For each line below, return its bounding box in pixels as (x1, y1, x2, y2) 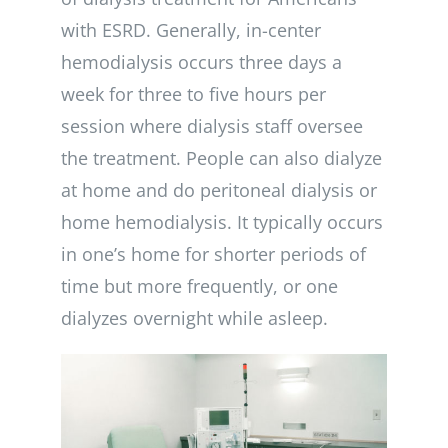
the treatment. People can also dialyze (61, 145, 382, 170)
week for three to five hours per (61, 81, 326, 106)
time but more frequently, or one (61, 273, 338, 298)
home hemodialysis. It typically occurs (61, 209, 383, 234)
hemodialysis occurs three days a (61, 49, 342, 74)
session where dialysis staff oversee (61, 113, 363, 138)
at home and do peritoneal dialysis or (61, 177, 377, 202)
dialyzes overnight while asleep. (61, 305, 328, 330)
